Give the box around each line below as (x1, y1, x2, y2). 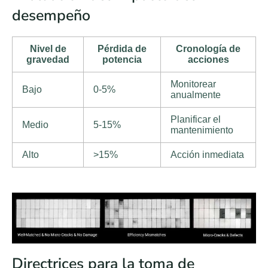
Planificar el (170, 114, 221, 124)
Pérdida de (98, 43, 147, 54)
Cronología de (176, 43, 240, 54)
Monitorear (170, 78, 216, 89)
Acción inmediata (170, 149, 244, 160)
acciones (187, 54, 229, 65)
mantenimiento (170, 124, 233, 135)
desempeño (12, 5, 90, 26)
